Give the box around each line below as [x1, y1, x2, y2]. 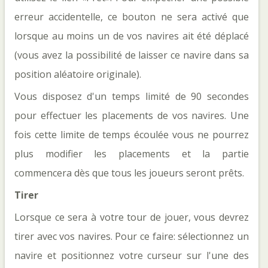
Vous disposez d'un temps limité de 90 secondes [14, 90, 249, 103]
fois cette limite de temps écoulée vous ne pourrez [14, 128, 249, 141]
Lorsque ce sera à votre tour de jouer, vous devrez [14, 211, 249, 224]
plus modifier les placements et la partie [14, 147, 249, 160]
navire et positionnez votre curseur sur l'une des [14, 249, 249, 262]
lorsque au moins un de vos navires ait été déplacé [14, 29, 249, 42]
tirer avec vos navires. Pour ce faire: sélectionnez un [14, 230, 249, 243]
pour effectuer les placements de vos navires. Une [14, 109, 249, 122]
